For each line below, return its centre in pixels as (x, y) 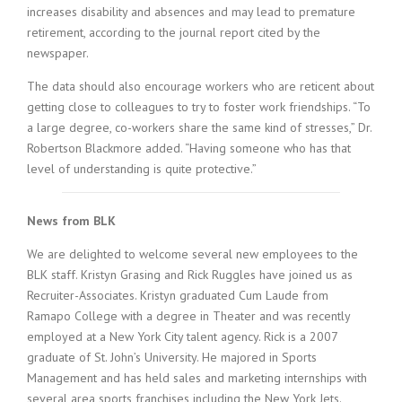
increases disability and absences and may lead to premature (191, 12)
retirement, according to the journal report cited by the (174, 33)
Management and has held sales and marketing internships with (197, 378)
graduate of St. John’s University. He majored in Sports (172, 358)
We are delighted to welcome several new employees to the (192, 254)
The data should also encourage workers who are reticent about (201, 87)
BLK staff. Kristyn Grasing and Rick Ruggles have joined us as (190, 275)
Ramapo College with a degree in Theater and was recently (188, 316)
